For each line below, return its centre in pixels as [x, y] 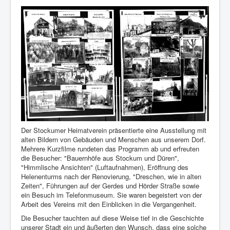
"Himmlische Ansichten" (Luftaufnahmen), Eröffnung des [105, 167]
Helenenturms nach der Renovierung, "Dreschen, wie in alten [111, 176]
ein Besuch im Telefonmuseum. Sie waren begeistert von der [111, 195]
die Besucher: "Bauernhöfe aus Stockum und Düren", [100, 158]
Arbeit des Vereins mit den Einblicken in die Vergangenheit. [109, 204]
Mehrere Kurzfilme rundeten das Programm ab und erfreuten [110, 148]
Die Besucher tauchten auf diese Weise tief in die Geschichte [112, 218]
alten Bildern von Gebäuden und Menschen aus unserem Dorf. [113, 139]
